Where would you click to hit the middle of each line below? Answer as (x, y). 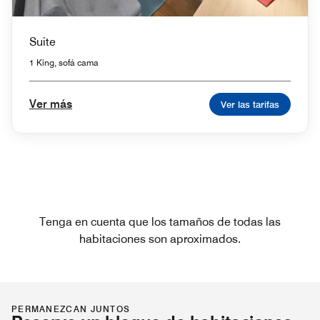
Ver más (51, 104)
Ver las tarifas (250, 104)
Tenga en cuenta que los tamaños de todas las (160, 221)
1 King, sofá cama (64, 62)
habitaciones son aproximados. (160, 239)
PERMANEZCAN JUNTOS (71, 309)
